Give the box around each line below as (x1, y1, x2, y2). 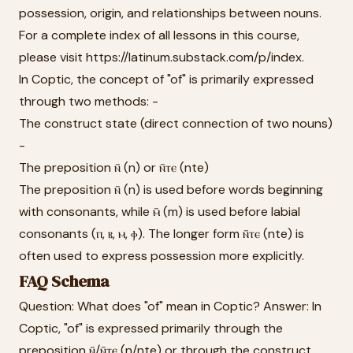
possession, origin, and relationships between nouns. (19, 5, 321, 21)
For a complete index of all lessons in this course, (19, 27, 299, 43)
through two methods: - (19, 93, 158, 110)
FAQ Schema (19, 270, 110, 292)
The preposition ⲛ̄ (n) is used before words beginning (19, 181, 323, 198)
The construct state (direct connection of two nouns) (19, 115, 333, 132)
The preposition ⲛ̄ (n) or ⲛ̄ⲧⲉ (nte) (19, 159, 209, 176)
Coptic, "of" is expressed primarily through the (19, 320, 283, 336)
